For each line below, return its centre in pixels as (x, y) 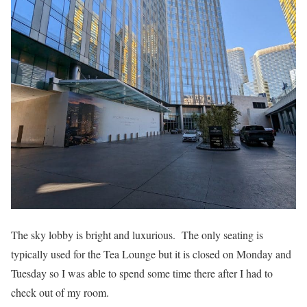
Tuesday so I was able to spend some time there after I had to (142, 273)
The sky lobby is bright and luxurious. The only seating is (137, 235)
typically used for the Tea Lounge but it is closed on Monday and (151, 254)
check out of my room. (60, 293)
